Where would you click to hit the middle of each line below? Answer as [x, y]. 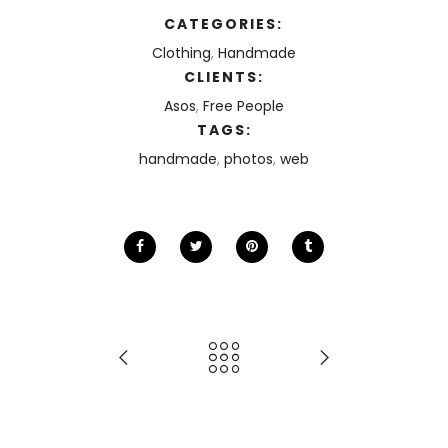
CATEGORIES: [223, 23]
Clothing [181, 52]
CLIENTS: [223, 76]
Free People [243, 105]
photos [248, 158]
